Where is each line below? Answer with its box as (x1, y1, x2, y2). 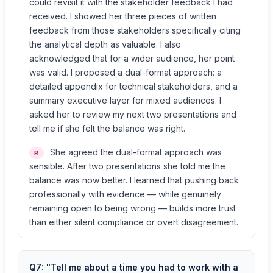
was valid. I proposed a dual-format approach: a (29, 67, 222, 77)
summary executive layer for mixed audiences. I (29, 95, 221, 105)
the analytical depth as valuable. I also (29, 39, 181, 49)
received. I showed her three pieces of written (29, 11, 216, 21)
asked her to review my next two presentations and (29, 109, 236, 119)
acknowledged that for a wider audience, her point (29, 53, 235, 63)
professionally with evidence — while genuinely (29, 189, 221, 199)
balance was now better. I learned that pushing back (29, 175, 239, 185)
